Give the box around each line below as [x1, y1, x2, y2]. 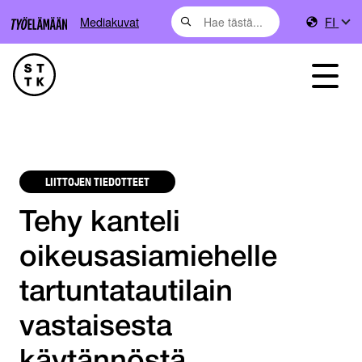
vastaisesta [19, 314, 172, 342]
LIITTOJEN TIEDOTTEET [45, 174, 149, 189]
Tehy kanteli [19, 210, 180, 238]
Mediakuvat [80, 13, 139, 30]
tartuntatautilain [19, 280, 233, 307]
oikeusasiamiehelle [19, 245, 277, 272]
